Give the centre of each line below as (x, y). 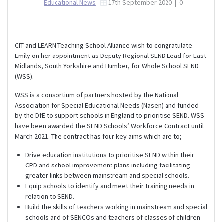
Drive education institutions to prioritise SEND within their (110, 154)
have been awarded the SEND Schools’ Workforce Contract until (109, 126)
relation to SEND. (50, 196)
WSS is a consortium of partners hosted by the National (97, 94)
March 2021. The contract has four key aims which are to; (98, 136)
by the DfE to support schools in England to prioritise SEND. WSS (110, 115)
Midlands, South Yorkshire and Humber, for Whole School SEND (107, 66)
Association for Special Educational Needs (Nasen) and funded (107, 105)
